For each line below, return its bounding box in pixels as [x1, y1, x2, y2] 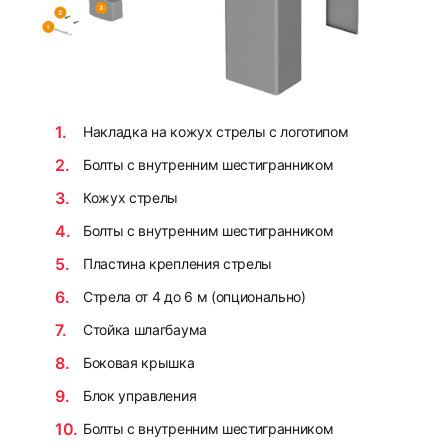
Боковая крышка [83, 353, 195, 371]
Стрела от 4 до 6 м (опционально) [83, 287, 306, 305]
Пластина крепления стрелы [83, 254, 272, 272]
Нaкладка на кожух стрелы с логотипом [83, 122, 349, 140]
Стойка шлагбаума [83, 320, 207, 338]
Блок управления [83, 386, 197, 404]
